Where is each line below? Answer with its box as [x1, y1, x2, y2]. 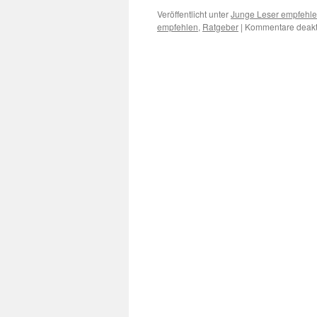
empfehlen [157, 21, 198, 33]
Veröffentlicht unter [157, 8, 229, 20]
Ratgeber [202, 21, 238, 33]
